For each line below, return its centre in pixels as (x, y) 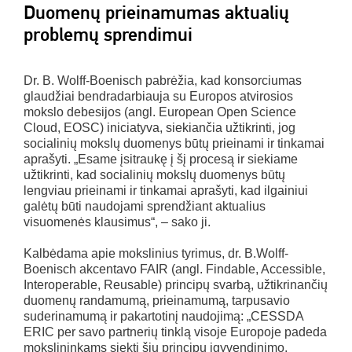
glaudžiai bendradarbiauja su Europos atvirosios (158, 97)
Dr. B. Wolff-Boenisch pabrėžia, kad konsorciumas (163, 81)
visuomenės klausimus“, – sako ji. (117, 222)
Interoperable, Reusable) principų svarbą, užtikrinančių (176, 285)
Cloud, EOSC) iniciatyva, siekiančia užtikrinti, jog (159, 128)
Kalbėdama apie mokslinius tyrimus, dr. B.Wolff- (156, 254)
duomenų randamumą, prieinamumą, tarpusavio (157, 301)
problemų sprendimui (108, 35)
